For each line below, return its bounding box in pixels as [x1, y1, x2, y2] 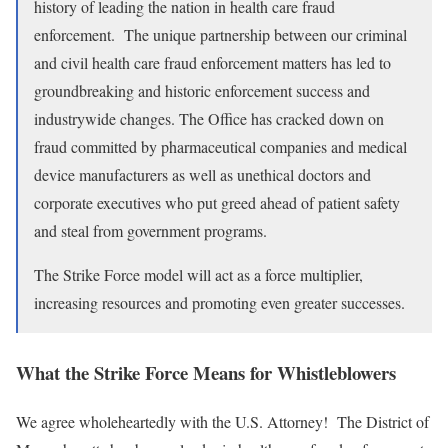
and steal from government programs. [34, 219, 267, 241]
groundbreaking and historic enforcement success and [34, 79, 370, 101]
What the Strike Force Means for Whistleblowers [16, 358, 396, 386]
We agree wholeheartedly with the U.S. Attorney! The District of [16, 410, 429, 432]
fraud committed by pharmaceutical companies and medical [34, 135, 407, 157]
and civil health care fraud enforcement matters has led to [34, 51, 391, 73]
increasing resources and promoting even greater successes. [34, 291, 405, 313]
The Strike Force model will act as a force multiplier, [34, 263, 363, 285]
